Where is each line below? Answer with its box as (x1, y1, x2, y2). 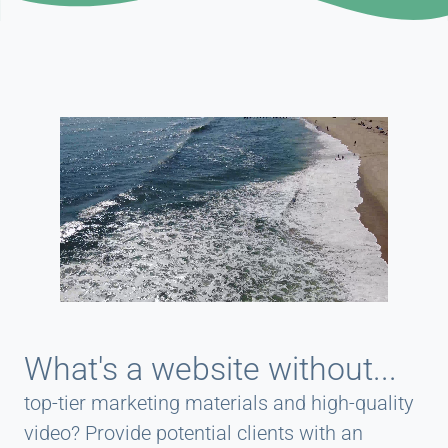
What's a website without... (24, 349, 397, 388)
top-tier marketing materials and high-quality (24, 390, 414, 415)
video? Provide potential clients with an (24, 420, 363, 445)
